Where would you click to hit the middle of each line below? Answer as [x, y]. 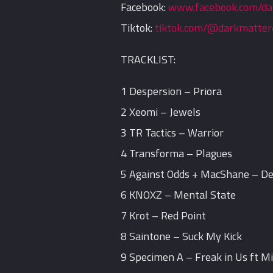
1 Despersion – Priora [172, 91]
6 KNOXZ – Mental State [179, 195]
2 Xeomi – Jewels [161, 112]
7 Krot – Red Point [164, 216]
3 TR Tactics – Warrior [172, 133]
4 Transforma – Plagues [177, 154]
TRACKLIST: [148, 60]
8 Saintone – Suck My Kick [182, 236]
